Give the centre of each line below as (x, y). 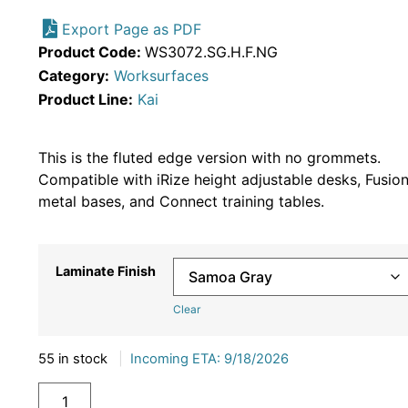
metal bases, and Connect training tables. (181, 202)
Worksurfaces (161, 76)
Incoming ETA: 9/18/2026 (209, 359)
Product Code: (92, 52)
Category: (74, 76)
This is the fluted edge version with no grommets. (209, 158)
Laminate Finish (106, 270)
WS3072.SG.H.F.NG (211, 52)
